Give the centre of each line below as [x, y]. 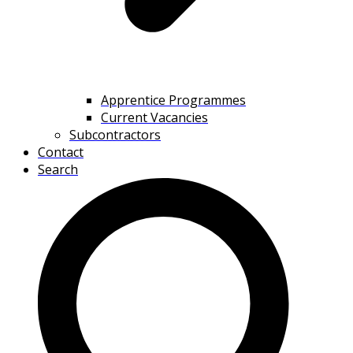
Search [58, 170]
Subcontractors [115, 135]
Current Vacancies [154, 118]
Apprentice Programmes [173, 100]
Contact [61, 152]
